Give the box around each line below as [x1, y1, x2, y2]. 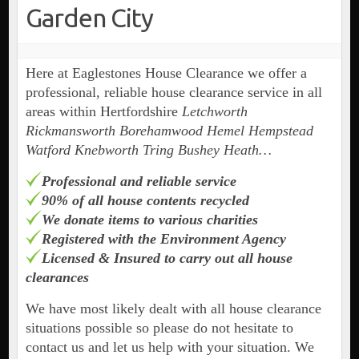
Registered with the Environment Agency [41, 231, 286, 248]
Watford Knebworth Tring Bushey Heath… [25, 142, 272, 159]
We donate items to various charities [41, 212, 258, 228]
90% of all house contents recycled [41, 192, 249, 209]
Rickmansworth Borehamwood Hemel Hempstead [25, 123, 313, 139]
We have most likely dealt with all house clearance [25, 301, 321, 317]
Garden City [25, 3, 153, 32]
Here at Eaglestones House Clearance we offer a [25, 65, 307, 82]
